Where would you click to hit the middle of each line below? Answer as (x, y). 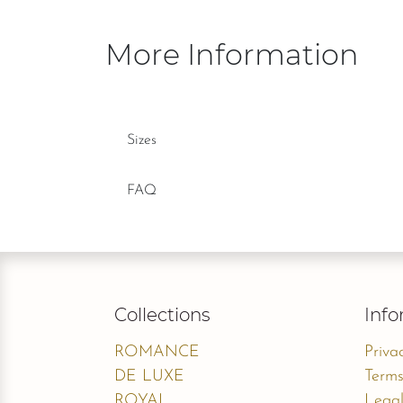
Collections (162, 315)
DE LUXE (149, 377)
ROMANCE (157, 353)
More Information (232, 54)
